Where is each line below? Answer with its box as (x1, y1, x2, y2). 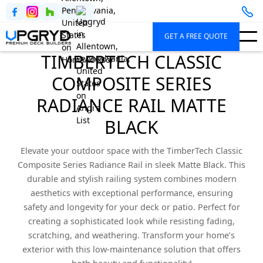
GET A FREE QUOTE (164, 31, 228, 42)
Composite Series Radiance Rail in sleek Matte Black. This (18, 159, 245, 170)
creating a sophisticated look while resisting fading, (28, 215, 235, 227)
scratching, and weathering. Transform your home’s (28, 229, 235, 241)
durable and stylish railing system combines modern (26, 173, 237, 184)
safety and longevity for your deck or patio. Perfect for (23, 201, 240, 213)
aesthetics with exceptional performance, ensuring (30, 187, 233, 198)
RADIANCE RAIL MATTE (36, 93, 227, 117)
